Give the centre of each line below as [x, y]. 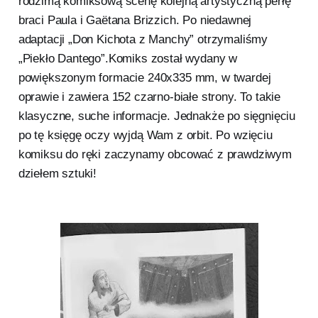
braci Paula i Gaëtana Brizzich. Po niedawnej [135, 20]
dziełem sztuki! [59, 173]
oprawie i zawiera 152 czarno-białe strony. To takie [149, 97]
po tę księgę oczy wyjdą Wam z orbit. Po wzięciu [145, 135]
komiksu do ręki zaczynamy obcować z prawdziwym [155, 154]
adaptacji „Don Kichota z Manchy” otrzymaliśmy [143, 39]
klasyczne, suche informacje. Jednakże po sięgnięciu [157, 116]
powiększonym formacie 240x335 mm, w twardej [144, 77]
